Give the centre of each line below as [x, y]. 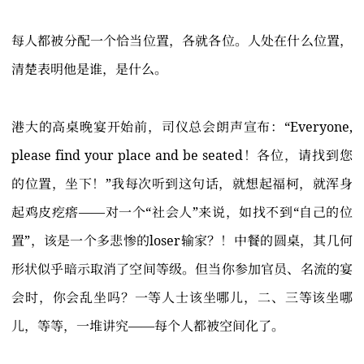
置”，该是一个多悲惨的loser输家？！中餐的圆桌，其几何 [182, 241]
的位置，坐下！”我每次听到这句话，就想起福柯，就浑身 [182, 184]
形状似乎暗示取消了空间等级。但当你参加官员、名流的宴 [182, 269]
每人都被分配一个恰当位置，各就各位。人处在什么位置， [182, 41]
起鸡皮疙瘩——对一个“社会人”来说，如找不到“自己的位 [182, 212]
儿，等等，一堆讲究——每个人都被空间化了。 [148, 326]
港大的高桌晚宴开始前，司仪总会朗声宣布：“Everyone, [182, 127]
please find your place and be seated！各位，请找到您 [182, 156]
